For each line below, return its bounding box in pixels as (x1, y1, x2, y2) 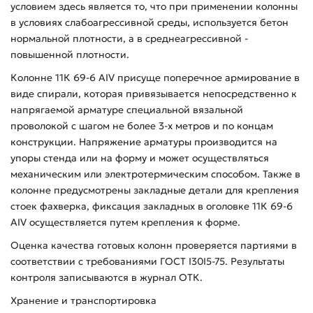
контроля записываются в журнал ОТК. (10, 270, 203, 284)
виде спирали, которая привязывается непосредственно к (10, 87, 297, 100)
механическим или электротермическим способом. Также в (10, 167, 300, 180)
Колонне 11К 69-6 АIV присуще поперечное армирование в (10, 71, 300, 84)
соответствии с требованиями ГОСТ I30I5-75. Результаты (10, 254, 284, 268)
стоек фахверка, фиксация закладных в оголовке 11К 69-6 (10, 199, 293, 212)
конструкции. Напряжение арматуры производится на (10, 135, 277, 148)
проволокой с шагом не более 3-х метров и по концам (10, 119, 273, 132)
